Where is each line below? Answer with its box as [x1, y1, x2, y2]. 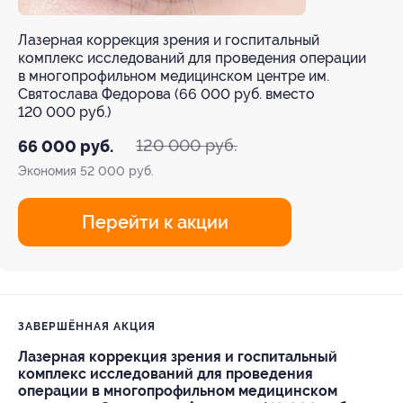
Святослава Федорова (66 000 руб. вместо [18, 85, 315, 103]
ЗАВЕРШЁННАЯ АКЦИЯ [18, 320, 156, 333]
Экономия [18, 164, 80, 178]
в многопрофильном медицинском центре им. [18, 67, 329, 85]
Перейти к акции [81, 211, 228, 233]
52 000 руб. [80, 164, 154, 178]
